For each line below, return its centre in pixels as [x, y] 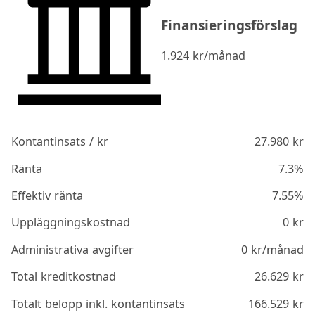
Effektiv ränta [47, 196]
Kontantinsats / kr [60, 142]
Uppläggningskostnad [71, 223]
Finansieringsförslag [230, 26]
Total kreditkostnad [64, 277]
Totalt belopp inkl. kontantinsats [98, 303]
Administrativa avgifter [73, 249]
